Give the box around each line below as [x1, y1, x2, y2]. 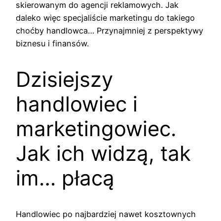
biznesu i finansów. [16, 38, 89, 49]
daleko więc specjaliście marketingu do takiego [16, 13, 195, 23]
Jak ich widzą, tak [16, 141, 191, 166]
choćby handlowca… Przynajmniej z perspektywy [16, 26, 203, 36]
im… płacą [16, 165, 114, 191]
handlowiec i [16, 91, 138, 117]
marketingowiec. [16, 116, 177, 142]
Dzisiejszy [16, 67, 113, 92]
